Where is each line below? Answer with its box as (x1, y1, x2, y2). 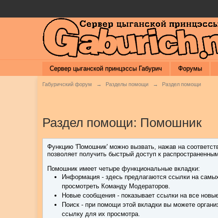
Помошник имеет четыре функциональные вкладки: (47, 165, 200, 172)
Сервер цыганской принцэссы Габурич (50, 65, 163, 72)
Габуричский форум (42, 81, 92, 87)
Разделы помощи (106, 81, 149, 87)
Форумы (178, 65, 202, 72)
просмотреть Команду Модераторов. (62, 182, 171, 190)
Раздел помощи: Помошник (42, 115, 202, 130)
